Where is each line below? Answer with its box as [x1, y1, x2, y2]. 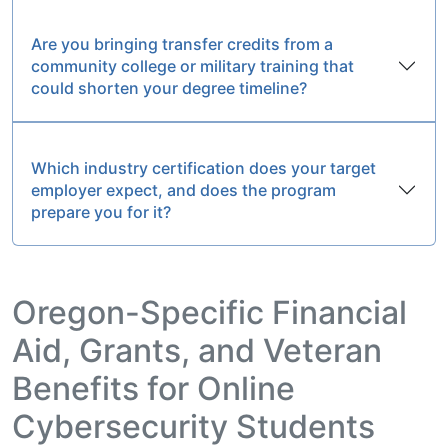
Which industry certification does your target [31, 157, 376, 178]
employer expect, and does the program [31, 179, 336, 200]
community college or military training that [31, 55, 354, 76]
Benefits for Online [12, 368, 295, 408]
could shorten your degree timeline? [31, 77, 307, 98]
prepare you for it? [31, 201, 171, 222]
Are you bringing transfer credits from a [31, 33, 333, 54]
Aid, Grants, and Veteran [12, 330, 382, 370]
